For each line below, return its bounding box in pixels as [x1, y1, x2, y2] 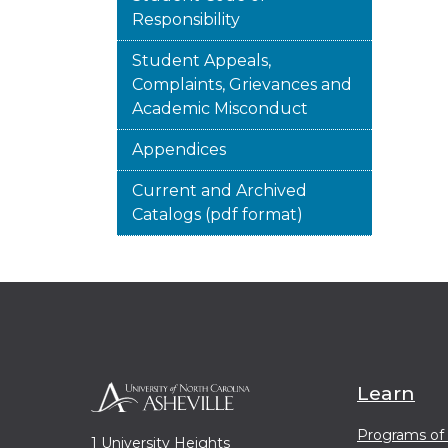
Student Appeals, [132, 51, 271, 70]
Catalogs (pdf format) [132, 205, 303, 224]
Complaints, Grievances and [132, 75, 352, 94]
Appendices [132, 140, 226, 159]
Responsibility [132, 10, 240, 29]
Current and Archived [132, 181, 307, 200]
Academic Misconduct [132, 99, 308, 118]
